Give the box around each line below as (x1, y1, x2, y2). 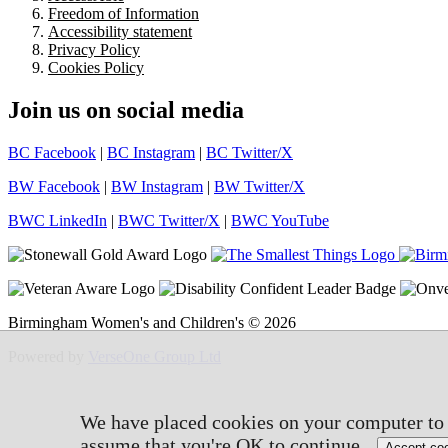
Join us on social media (8, 96, 244, 123)
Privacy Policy (48, 40, 140, 58)
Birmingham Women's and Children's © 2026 (8, 313, 296, 331)
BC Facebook (8, 143, 96, 161)
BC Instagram (107, 143, 195, 161)
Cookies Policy (48, 58, 144, 76)
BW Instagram (111, 177, 203, 195)
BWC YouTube (231, 211, 329, 229)
